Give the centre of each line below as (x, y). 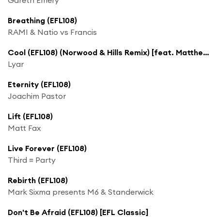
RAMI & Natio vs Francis (52, 32)
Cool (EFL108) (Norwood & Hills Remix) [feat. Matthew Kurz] (206, 52)
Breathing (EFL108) (42, 20)
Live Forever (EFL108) (47, 148)
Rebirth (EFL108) (38, 180)
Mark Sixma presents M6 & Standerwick (81, 192)
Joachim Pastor (37, 96)
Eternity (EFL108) (39, 84)
